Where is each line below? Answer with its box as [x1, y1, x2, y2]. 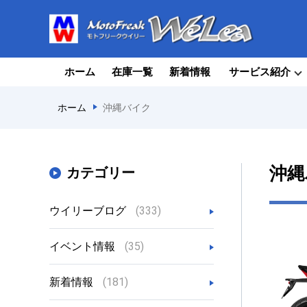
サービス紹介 [229, 65, 291, 78]
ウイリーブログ [49, 204, 129, 217]
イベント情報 [49, 240, 118, 253]
